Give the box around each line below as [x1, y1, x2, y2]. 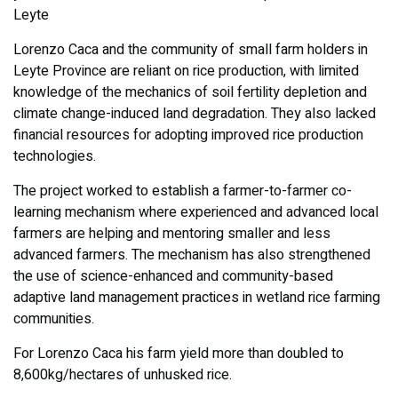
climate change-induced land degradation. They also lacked [13, 103, 376, 125]
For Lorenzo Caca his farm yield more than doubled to [13, 343, 344, 365]
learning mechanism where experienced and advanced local [13, 202, 378, 224]
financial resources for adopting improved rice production [13, 124, 363, 147]
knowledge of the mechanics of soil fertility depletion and [13, 82, 367, 104]
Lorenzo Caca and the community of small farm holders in [13, 39, 368, 61]
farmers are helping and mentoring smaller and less [13, 223, 330, 245]
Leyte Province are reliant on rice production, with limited [13, 60, 359, 83]
